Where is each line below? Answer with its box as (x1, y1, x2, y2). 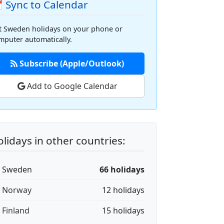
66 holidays (99, 164, 144, 175)
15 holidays (102, 205, 144, 216)
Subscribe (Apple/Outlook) (17, 58, 124, 69)
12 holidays (102, 184, 144, 195)
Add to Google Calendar (24, 80, 117, 91)
